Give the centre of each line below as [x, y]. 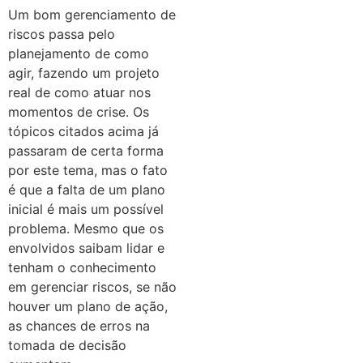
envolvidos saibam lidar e [86, 248]
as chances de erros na [79, 326]
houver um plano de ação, [88, 307]
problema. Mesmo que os [86, 229]
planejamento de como [79, 54]
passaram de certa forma [86, 151]
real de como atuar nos [79, 93]
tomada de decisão [67, 346]
